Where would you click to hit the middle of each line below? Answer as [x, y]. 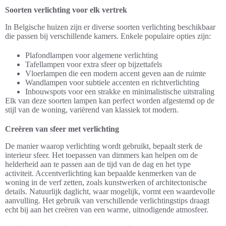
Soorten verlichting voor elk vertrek [66, 10]
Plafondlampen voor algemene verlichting [92, 55]
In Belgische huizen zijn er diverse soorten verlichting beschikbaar [110, 27]
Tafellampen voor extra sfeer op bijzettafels [94, 64]
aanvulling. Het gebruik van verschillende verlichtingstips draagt [107, 200]
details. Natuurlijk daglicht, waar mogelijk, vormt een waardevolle [110, 191]
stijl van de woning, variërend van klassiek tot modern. [92, 109]
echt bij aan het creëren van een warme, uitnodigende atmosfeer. [107, 209]
